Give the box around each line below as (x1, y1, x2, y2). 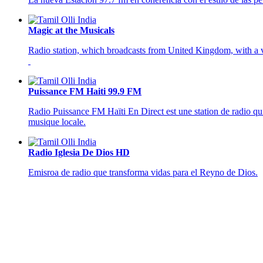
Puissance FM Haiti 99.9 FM (28, 86, 141, 97)
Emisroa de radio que (28, 167, 109, 178)
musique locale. (28, 117, 86, 127)
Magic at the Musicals (28, 25, 114, 36)
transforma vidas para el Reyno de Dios (109, 167, 255, 178)
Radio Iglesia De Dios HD (28, 147, 130, 158)
